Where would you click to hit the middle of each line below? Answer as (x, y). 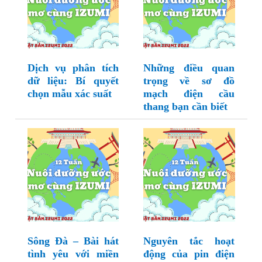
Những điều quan (189, 68)
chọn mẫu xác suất (69, 94)
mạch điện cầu (189, 94)
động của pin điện (189, 254)
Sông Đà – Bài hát (73, 241)
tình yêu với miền (73, 254)
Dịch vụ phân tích (73, 68)
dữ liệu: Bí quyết (73, 81)
